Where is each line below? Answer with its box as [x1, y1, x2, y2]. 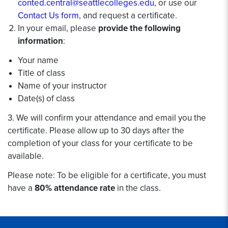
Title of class [18, 68, 65, 78]
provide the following [98, 23, 181, 34]
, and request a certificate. [79, 10, 177, 21]
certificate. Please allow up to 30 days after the [8, 125, 184, 136]
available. [8, 151, 44, 161]
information [18, 36, 63, 46]
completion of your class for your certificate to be [8, 138, 193, 149]
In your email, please [18, 23, 98, 34]
